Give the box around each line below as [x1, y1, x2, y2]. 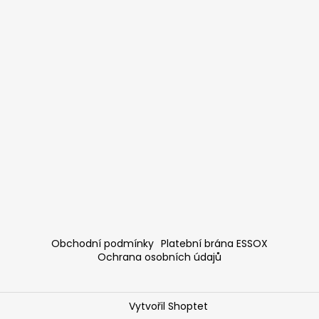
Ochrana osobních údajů [98, 249, 221, 264]
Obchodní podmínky [51, 236, 154, 251]
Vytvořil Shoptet [129, 298, 209, 313]
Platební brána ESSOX [161, 236, 268, 251]
